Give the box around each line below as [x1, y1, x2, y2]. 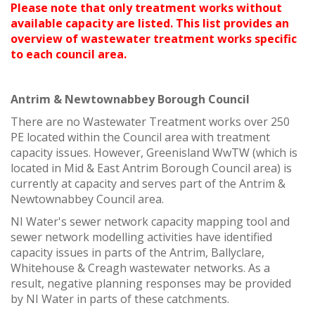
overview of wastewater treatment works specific [11, 30, 297, 46]
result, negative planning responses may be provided [11, 275, 291, 291]
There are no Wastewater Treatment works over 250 [11, 113, 290, 129]
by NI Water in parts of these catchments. [11, 290, 229, 307]
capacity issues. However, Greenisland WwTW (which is [11, 144, 297, 160]
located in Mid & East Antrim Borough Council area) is [11, 160, 292, 176]
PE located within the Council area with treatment [11, 129, 270, 145]
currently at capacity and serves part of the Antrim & [11, 175, 285, 191]
